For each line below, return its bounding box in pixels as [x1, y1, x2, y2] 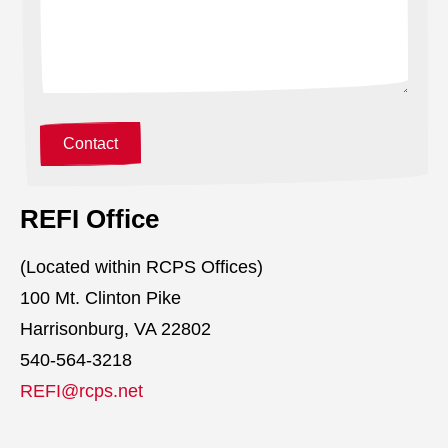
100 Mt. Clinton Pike [20, 287, 181, 308]
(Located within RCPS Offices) [20, 256, 263, 277]
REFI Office [20, 204, 159, 233]
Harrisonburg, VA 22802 [20, 318, 211, 339]
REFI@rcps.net [20, 380, 143, 401]
